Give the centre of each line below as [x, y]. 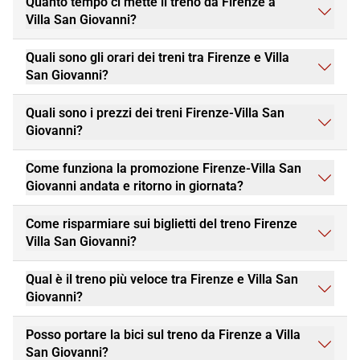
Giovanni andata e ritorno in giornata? [135, 186]
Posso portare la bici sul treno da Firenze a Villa [163, 335]
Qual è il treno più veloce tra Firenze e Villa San [162, 280]
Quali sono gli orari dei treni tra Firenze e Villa [157, 58]
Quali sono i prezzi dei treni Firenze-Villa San [155, 113]
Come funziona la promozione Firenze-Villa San [164, 169]
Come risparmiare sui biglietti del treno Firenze [162, 224]
